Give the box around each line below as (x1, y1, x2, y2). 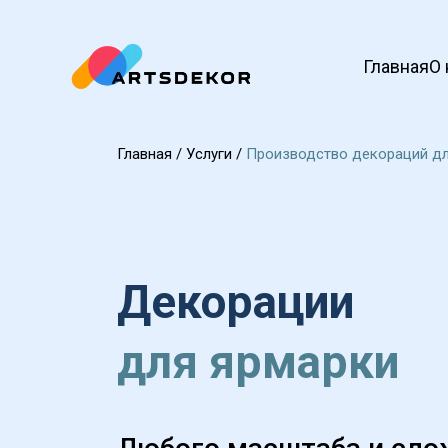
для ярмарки (117, 335, 399, 389)
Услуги (186, 145, 232, 163)
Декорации (117, 275, 365, 329)
